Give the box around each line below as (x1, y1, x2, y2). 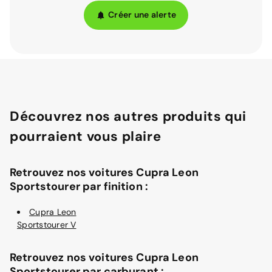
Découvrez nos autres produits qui (10, 107, 246, 125)
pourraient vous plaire (10, 127, 161, 145)
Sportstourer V (17, 219, 76, 230)
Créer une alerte (108, 9, 176, 21)
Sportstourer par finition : (10, 178, 149, 194)
